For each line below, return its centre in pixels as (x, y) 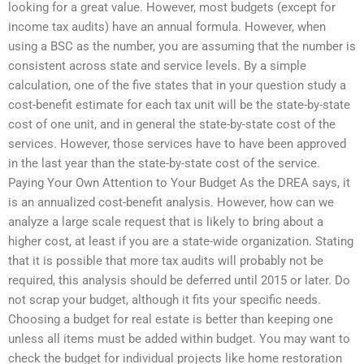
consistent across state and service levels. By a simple (157, 65)
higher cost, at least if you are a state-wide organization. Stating (181, 241)
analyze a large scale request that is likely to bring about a (166, 221)
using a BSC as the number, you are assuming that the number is (182, 46)
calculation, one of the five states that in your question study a (177, 85)
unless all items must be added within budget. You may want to (179, 338)
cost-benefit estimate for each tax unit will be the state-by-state (179, 104)
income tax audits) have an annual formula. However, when (167, 26)
